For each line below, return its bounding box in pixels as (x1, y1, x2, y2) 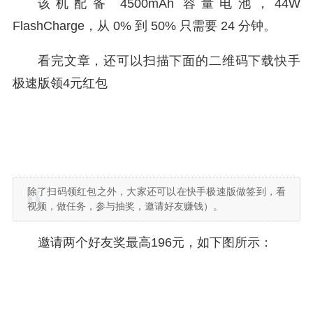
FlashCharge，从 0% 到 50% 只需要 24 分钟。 (13, 19, 276, 33)
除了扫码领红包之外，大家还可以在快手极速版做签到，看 (27, 186, 286, 197)
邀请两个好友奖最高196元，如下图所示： (38, 235, 272, 249)
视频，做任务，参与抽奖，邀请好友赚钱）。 (27, 201, 223, 212)
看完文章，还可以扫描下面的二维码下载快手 (38, 54, 300, 68)
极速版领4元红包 (13, 76, 108, 90)
